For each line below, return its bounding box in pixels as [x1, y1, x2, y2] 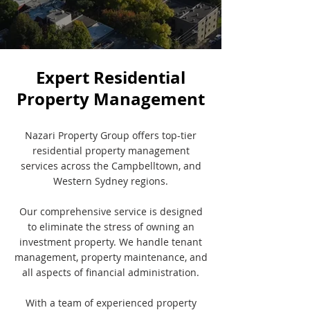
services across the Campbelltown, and [20, 159, 201, 172]
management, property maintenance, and [14, 250, 208, 264]
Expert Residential [36, 66, 185, 89]
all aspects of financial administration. [22, 266, 199, 279]
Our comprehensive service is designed [19, 205, 203, 218]
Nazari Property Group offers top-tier [25, 129, 197, 142]
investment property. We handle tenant [19, 235, 202, 248]
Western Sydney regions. [53, 174, 168, 188]
